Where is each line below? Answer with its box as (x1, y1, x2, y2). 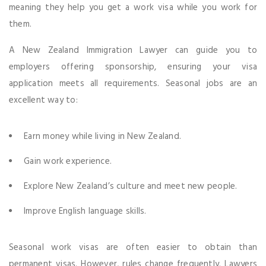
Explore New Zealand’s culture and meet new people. (24, 179, 237, 194)
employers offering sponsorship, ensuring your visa (9, 59, 257, 74)
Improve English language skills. (24, 204, 147, 218)
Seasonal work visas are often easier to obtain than (9, 240, 257, 255)
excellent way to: (9, 93, 78, 107)
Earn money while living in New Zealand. (24, 129, 182, 144)
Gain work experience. (24, 154, 112, 169)
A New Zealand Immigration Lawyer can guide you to (9, 43, 257, 58)
